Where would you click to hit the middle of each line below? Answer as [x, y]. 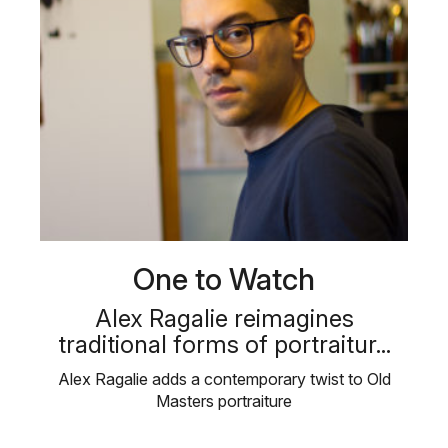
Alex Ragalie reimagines [224, 318]
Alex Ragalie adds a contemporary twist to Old [224, 379]
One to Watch [224, 279]
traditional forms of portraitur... [224, 344]
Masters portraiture [224, 401]
